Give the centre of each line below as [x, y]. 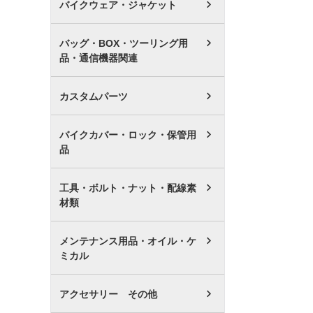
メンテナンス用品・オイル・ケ [128, 241]
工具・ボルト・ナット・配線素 [128, 188]
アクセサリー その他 [108, 294]
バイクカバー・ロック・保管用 [128, 134]
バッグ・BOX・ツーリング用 [124, 43]
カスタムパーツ [94, 96]
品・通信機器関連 [99, 58]
